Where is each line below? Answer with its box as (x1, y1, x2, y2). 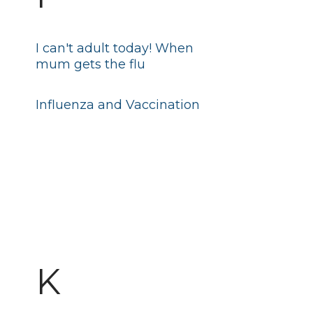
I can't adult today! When (35, 41, 194, 56)
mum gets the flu (35, 57, 145, 72)
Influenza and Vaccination (35, 97, 200, 112)
